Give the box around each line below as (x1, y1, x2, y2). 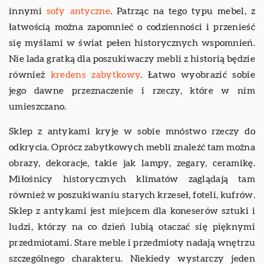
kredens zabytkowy (50, 70, 141, 80)
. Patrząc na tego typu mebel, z (110, 6, 255, 16)
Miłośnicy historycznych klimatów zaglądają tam (9, 174, 255, 184)
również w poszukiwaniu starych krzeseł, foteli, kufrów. (9, 190, 255, 200)
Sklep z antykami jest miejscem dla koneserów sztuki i (9, 206, 255, 216)
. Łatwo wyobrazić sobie (140, 70, 255, 80)
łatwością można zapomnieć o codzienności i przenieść (9, 22, 255, 32)
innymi (9, 6, 47, 16)
